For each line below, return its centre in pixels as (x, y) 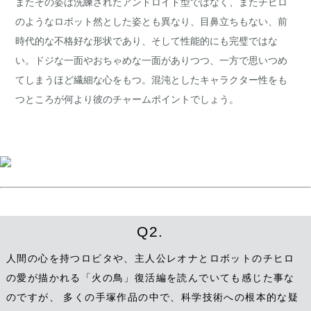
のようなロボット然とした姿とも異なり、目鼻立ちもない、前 (152, 22)
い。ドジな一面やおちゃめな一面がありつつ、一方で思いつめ (152, 61)
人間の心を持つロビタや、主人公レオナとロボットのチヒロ (150, 259)
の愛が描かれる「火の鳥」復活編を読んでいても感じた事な (150, 278)
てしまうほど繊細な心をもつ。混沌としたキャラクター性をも (152, 80)
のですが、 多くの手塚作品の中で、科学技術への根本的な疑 (152, 297)
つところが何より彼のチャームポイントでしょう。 (127, 100)
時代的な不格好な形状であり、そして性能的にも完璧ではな (147, 41)
